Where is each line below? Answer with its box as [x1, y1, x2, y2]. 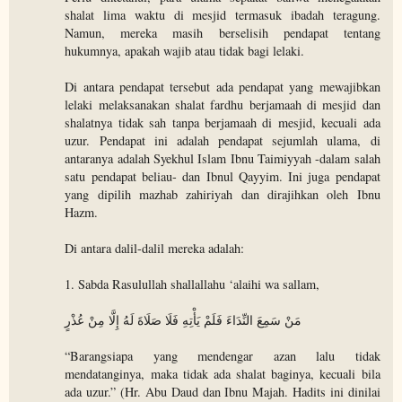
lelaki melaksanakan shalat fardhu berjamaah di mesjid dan [65, 96, 380, 114]
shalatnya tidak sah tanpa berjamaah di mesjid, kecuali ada [65, 114, 380, 132]
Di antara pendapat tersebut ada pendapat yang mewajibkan [65, 78, 380, 96]
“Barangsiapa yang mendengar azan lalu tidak [65, 347, 380, 365]
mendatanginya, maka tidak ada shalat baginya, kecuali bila [65, 365, 380, 383]
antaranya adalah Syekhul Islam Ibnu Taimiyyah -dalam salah [65, 150, 380, 168]
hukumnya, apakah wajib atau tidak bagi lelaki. [65, 42, 305, 60]
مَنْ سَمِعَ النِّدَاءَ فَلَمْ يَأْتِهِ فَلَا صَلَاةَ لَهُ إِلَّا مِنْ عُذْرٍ [65, 311, 302, 329]
